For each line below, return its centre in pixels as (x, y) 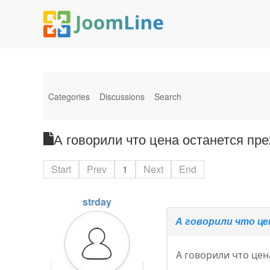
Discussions (122, 96)
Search (168, 96)
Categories (69, 96)
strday (97, 202)
